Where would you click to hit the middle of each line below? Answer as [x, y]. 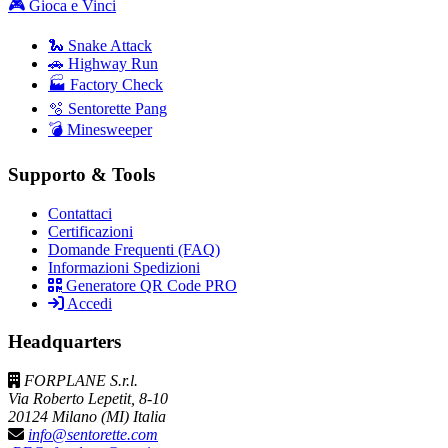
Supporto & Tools [81, 174]
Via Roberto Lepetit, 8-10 [88, 399]
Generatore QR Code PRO [149, 285]
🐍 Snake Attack [100, 46]
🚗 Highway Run [103, 64]
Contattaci [80, 213]
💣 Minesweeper [100, 130]
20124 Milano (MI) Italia [87, 417]
